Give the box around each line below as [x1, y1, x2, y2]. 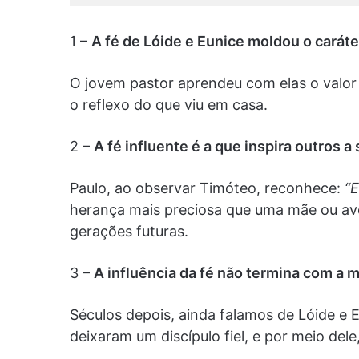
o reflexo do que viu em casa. [70, 96, 268, 114]
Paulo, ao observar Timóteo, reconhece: [70, 179, 345, 197]
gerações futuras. [70, 223, 188, 240]
